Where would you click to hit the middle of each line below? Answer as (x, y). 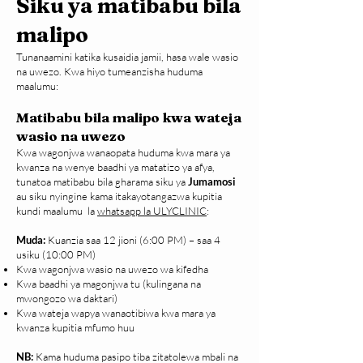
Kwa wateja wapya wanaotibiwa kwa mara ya (116, 313)
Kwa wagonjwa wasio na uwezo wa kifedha (112, 269)
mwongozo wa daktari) (67, 299)
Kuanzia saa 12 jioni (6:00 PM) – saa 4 (133, 240)
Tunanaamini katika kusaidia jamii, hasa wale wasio (127, 57)
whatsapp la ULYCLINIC (152, 211)
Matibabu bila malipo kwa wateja (129, 117)
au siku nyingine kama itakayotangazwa (104, 196)
